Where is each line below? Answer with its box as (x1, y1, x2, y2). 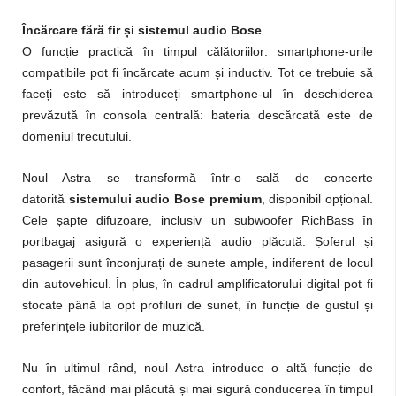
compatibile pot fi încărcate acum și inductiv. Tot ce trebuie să (22, 65, 373, 80)
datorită (22, 192, 69, 207)
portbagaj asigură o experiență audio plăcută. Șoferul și (22, 234, 373, 249)
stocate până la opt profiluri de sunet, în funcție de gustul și (22, 298, 373, 313)
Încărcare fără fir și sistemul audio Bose (22, 23, 262, 38)
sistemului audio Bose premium (68, 192, 262, 207)
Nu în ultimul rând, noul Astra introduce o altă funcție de (22, 361, 373, 376)
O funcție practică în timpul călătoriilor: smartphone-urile (22, 44, 373, 59)
